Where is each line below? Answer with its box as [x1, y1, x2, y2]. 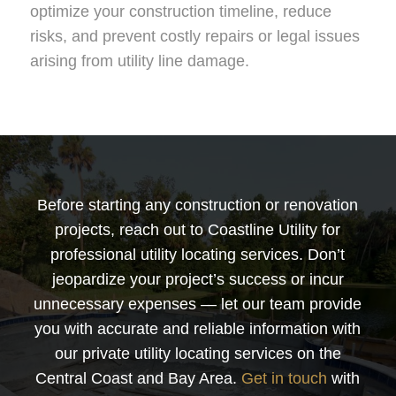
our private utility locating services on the [54, 345, 341, 363]
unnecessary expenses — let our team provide [34, 295, 362, 314]
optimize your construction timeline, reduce [29, 2, 331, 20]
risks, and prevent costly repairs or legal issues [29, 27, 360, 45]
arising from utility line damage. [29, 51, 249, 70]
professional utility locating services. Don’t [50, 246, 346, 264]
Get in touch [241, 369, 328, 388]
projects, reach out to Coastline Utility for [55, 221, 341, 240]
